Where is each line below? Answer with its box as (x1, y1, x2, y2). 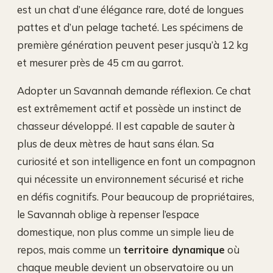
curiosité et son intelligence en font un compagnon (17, 154, 255, 168)
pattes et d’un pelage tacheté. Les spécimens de (17, 21, 243, 34)
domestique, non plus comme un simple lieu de (17, 225, 234, 238)
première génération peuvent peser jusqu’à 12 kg (17, 38, 248, 52)
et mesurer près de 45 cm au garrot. (17, 56, 183, 69)
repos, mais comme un (17, 243, 123, 256)
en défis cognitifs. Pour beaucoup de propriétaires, (17, 190, 254, 203)
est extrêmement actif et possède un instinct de (17, 101, 241, 115)
